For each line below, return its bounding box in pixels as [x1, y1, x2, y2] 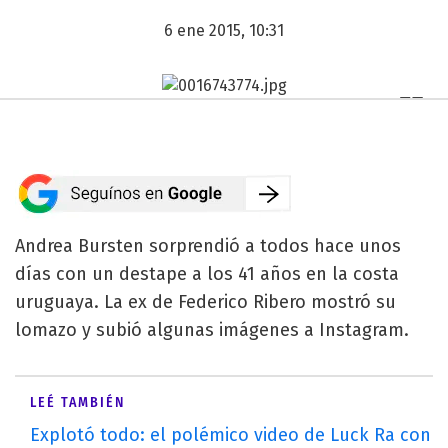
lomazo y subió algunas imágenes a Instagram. [15, 318, 409, 341]
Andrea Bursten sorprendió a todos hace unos [15, 234, 401, 257]
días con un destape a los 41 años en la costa [15, 262, 399, 285]
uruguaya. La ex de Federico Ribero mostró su [15, 290, 396, 313]
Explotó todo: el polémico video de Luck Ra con [30, 423, 431, 446]
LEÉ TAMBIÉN [30, 393, 125, 411]
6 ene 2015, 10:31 [164, 21, 284, 40]
